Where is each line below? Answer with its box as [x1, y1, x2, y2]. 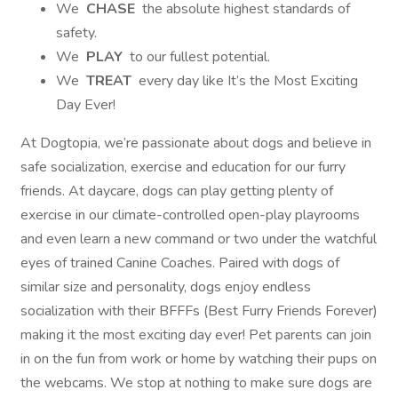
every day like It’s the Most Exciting [135, 71, 358, 91]
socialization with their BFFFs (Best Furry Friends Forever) [20, 301, 378, 321]
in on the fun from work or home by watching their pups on [20, 349, 377, 369]
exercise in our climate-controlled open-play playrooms [20, 205, 360, 225]
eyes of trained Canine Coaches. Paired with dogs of [20, 253, 339, 273]
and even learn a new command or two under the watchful [20, 229, 377, 249]
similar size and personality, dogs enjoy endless [20, 277, 311, 297]
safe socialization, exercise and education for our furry [20, 157, 346, 177]
